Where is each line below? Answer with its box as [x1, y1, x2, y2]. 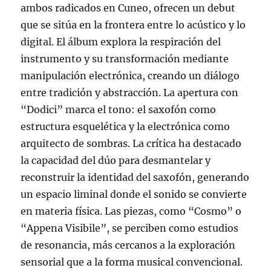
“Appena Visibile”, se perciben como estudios [21, 222, 239, 235]
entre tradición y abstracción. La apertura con [21, 87, 239, 99]
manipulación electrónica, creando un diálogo [21, 70, 240, 82]
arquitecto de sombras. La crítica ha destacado [21, 137, 242, 150]
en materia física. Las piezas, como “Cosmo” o [21, 205, 242, 218]
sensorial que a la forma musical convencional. [21, 256, 243, 269]
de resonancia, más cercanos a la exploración [21, 239, 236, 252]
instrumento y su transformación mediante [21, 53, 229, 65]
